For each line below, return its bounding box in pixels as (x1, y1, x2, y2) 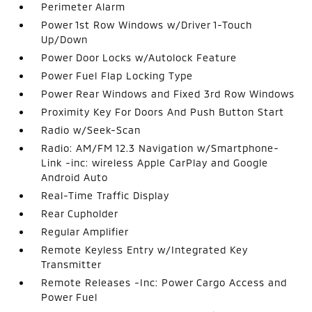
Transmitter (41, 258, 102, 270)
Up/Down (41, 33, 88, 45)
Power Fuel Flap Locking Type (41, 69, 194, 81)
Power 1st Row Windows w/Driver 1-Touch (41, 18, 253, 31)
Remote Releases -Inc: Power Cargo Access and (41, 276, 288, 288)
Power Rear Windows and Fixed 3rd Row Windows (41, 87, 295, 100)
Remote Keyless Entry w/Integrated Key (41, 243, 249, 256)
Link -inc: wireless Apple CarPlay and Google (41, 156, 269, 169)
